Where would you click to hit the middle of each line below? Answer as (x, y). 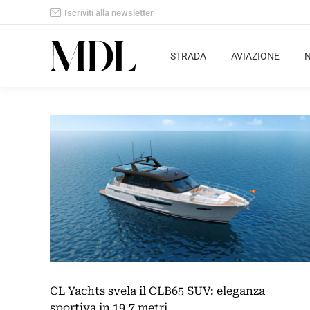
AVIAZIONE (255, 56)
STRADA (188, 56)
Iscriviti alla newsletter (109, 12)
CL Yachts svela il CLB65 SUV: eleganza (157, 291)
